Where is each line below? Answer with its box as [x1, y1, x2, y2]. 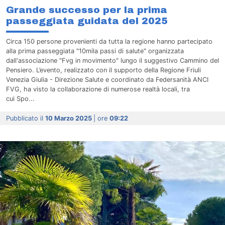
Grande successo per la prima [6, 4, 167, 15]
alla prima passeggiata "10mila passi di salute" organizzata [6, 47, 184, 55]
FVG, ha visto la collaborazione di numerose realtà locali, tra [6, 85, 190, 93]
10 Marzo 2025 [45, 114, 93, 122]
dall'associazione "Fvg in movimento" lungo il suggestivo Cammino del [6, 56, 219, 64]
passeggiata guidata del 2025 [6, 15, 168, 26]
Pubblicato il [6, 114, 45, 122]
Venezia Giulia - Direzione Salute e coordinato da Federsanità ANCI [6, 75, 208, 83]
